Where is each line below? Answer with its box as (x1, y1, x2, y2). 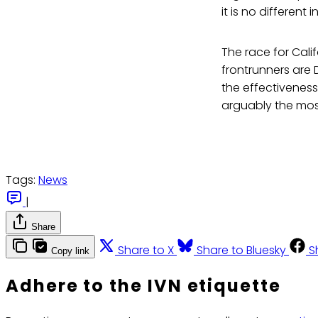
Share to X (118, 242, 174, 259)
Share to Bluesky (197, 242, 286, 259)
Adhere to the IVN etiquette (6, 273, 281, 297)
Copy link (51, 246, 89, 257)
